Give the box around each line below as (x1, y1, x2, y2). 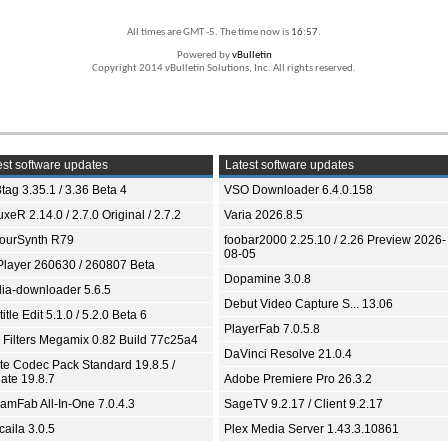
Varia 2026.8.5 (224, 208, 303, 222)
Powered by (176, 50, 232, 61)
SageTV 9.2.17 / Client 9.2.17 (224, 397, 383, 411)
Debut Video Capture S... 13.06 (224, 297, 393, 311)
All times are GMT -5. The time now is (127, 27, 291, 38)
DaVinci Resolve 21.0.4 (224, 347, 352, 361)
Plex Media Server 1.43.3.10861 (224, 422, 399, 436)
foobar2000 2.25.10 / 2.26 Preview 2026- (224, 233, 446, 247)
